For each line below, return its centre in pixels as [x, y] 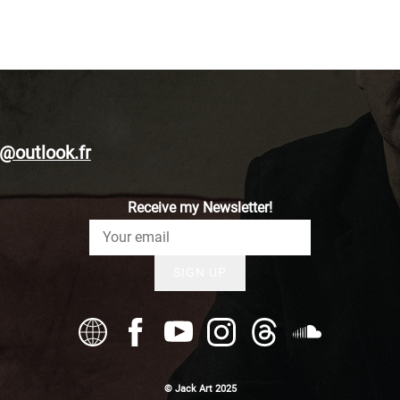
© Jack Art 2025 [200, 388]
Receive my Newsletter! [200, 207]
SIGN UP [200, 273]
